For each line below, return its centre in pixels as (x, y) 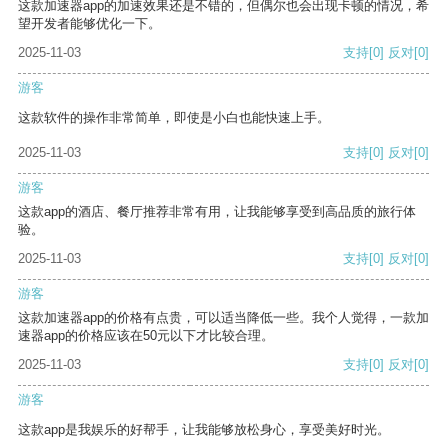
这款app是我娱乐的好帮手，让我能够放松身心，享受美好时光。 (204, 430)
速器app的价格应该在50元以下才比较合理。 (146, 336)
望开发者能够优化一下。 (89, 24)
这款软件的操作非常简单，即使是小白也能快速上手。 (174, 118)
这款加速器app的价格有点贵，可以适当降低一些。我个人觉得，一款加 (223, 318)
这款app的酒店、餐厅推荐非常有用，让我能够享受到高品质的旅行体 (217, 212)
